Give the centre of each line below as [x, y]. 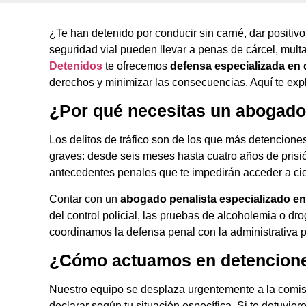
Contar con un [85, 199]
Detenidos [76, 66]
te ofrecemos [136, 66]
